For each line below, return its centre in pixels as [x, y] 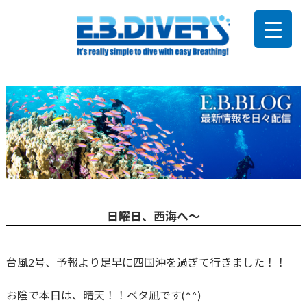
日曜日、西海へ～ [153, 217]
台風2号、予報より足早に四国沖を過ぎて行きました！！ [146, 262]
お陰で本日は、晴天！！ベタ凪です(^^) [103, 295]
